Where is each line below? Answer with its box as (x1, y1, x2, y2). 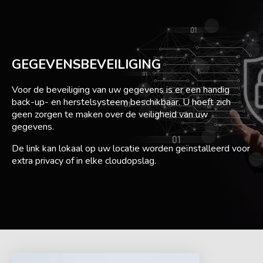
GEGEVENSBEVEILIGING (12, 55, 161, 73)
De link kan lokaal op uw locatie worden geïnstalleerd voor (12, 141, 250, 155)
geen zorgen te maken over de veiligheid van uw (12, 107, 208, 121)
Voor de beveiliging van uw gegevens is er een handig (12, 83, 230, 96)
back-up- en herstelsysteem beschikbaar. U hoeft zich (12, 95, 231, 109)
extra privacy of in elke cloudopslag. (12, 154, 156, 167)
